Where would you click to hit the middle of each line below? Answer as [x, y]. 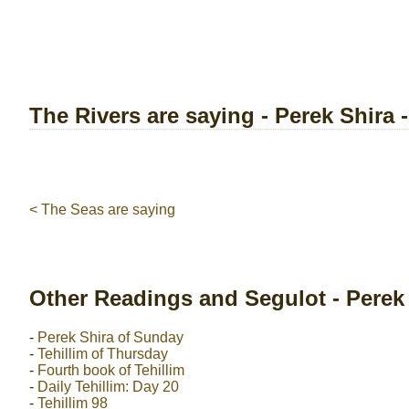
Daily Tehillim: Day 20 [108, 386]
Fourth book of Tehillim [111, 370]
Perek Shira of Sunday [110, 337]
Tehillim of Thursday [103, 353]
